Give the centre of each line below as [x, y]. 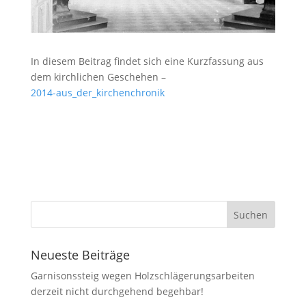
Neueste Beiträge [80, 255]
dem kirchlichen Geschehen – [98, 77]
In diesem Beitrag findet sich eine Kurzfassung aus [147, 61]
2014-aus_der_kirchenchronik [97, 93]
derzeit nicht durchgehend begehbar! [117, 292]
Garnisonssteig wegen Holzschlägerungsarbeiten [142, 276]
